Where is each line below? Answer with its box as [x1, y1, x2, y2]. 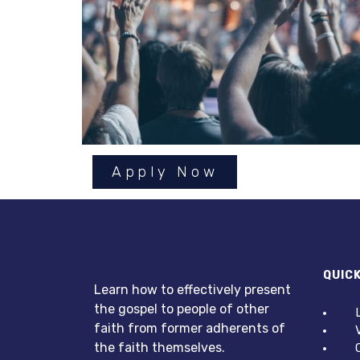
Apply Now [112, 163, 219, 182]
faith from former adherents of [94, 321, 285, 337]
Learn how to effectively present [94, 282, 291, 298]
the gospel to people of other [94, 301, 269, 317]
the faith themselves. [94, 340, 225, 356]
